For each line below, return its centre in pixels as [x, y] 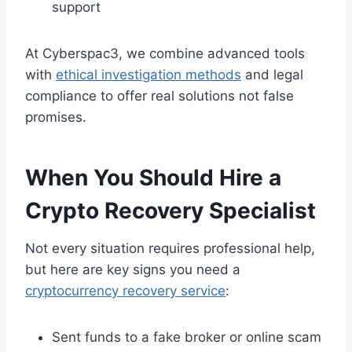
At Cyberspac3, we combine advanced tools [165, 53]
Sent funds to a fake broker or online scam [187, 337]
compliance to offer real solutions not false [159, 95]
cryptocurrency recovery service [125, 290]
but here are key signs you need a [133, 269]
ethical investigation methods [148, 74]
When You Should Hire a [153, 177]
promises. [56, 117]
